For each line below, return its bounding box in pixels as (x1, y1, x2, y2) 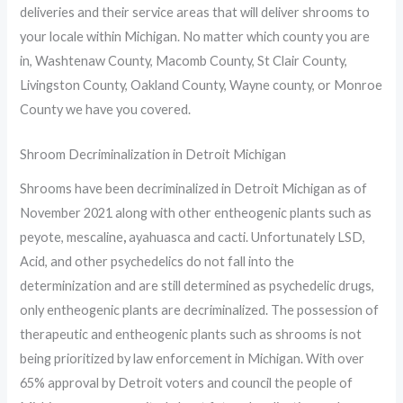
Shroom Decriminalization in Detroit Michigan (20, 147, 287, 163)
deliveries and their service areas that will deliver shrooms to (20, 4, 371, 21)
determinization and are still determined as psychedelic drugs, (20, 277, 375, 293)
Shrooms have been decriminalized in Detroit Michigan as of (20, 180, 368, 196)
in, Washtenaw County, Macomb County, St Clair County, (20, 53, 348, 69)
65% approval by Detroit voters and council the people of (20, 374, 354, 390)
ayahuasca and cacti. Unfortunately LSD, (126, 228, 366, 245)
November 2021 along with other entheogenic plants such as (20, 204, 372, 220)
